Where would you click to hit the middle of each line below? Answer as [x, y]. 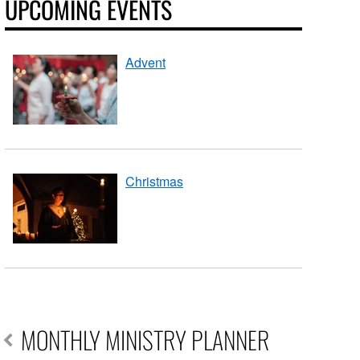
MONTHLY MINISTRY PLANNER [145, 340]
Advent [146, 62]
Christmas [155, 181]
